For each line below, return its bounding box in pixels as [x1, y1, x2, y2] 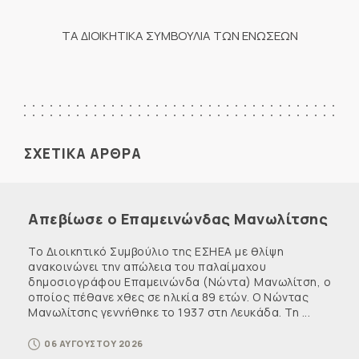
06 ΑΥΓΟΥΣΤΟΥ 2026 [44, 337, 143, 349]
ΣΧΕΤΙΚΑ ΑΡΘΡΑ [24, 144, 142, 163]
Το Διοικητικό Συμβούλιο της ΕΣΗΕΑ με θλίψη [28, 244, 284, 259]
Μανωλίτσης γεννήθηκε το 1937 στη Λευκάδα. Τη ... [28, 305, 310, 320]
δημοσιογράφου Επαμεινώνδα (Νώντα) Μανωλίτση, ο [28, 274, 331, 289]
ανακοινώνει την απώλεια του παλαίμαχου [28, 259, 266, 274]
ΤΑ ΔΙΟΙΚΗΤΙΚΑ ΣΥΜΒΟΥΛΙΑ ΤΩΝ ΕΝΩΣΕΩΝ [61, 26, 298, 44]
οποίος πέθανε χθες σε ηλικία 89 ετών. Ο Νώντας [28, 289, 309, 305]
